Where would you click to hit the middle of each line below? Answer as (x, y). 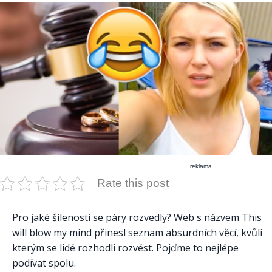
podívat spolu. (44, 263)
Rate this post (133, 183)
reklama (201, 166)
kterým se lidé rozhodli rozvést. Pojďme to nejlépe (125, 248)
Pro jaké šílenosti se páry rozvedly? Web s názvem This (137, 218)
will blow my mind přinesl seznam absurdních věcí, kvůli (137, 233)
